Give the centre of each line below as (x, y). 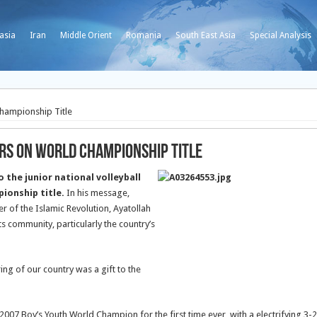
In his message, (98, 193)
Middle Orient (86, 35)
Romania (144, 35)
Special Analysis (281, 35)
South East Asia (206, 35)
